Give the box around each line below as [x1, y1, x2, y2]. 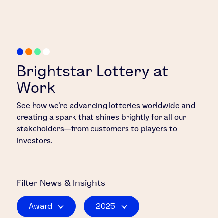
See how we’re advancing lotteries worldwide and [17, 101, 196, 109]
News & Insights [40, 178, 106, 187]
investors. [17, 136, 52, 145]
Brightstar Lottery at [17, 62, 169, 79]
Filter [17, 178, 40, 187]
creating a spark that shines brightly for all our [17, 113, 187, 121]
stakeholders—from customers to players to [17, 125, 178, 133]
